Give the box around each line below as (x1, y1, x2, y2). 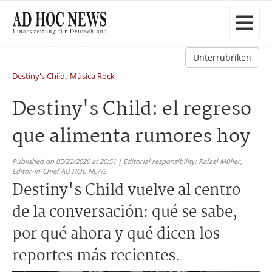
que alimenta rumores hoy (12, 121, 250, 152)
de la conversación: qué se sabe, (12, 200, 237, 225)
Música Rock (70, 70, 115, 81)
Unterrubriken (193, 52, 251, 63)
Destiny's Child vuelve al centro (12, 178, 240, 203)
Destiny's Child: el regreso (12, 94, 251, 125)
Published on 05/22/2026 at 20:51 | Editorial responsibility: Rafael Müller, (12, 157, 242, 166)
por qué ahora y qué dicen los (12, 222, 220, 246)
